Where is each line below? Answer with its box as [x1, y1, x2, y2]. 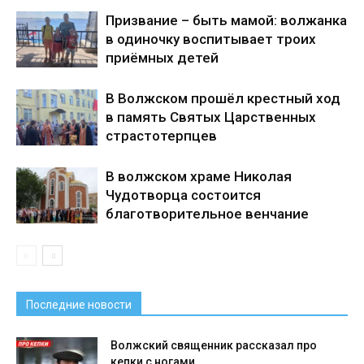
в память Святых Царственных [106, 108, 316, 125]
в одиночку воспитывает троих [106, 30, 316, 47]
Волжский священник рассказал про [110, 338, 317, 352]
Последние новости [26, 297, 132, 311]
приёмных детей [106, 49, 219, 66]
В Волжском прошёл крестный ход [106, 89, 340, 106]
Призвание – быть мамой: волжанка [106, 11, 347, 28]
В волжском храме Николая [106, 167, 292, 184]
